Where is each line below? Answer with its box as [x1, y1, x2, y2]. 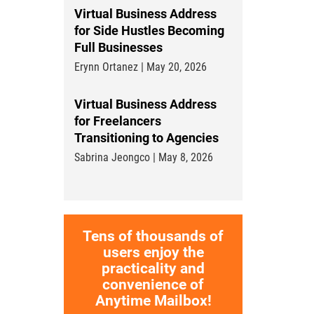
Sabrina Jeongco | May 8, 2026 [74, 151, 213, 164]
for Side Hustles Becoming [74, 23, 224, 38]
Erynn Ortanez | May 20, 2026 [74, 60, 207, 74]
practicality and [102, 260, 205, 277]
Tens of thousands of [83, 228, 224, 245]
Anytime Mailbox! [95, 292, 212, 309]
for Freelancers [74, 114, 161, 128]
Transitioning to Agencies [74, 130, 219, 145]
